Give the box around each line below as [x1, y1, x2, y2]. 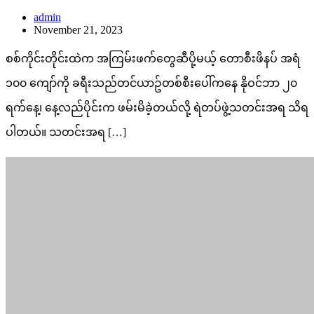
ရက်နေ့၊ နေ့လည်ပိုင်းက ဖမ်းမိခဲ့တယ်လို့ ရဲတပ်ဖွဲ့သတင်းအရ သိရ [6, 102, 308, 114]
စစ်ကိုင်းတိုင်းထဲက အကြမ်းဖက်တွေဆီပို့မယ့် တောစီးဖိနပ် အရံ [6, 53, 300, 65]
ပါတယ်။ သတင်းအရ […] [6, 126, 126, 139]
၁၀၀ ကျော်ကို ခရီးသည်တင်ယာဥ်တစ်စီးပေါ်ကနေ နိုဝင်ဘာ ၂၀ [6, 77, 297, 90]
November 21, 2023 [34, 24, 123, 36]
